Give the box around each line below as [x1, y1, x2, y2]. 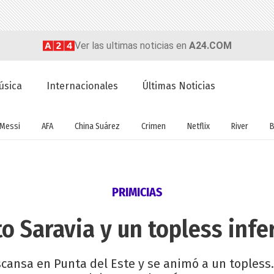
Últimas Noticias [143, 80, 216, 92]
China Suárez [74, 120, 120, 131]
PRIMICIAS [112, 185, 162, 200]
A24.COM [188, 39, 232, 51]
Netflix [187, 120, 210, 131]
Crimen [141, 120, 166, 131]
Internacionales [46, 80, 119, 92]
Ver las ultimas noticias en [74, 39, 189, 51]
